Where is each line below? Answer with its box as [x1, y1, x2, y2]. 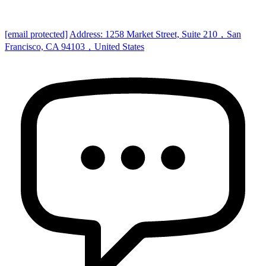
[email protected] [5, 28, 68, 39]
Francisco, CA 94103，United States [5, 41, 144, 52]
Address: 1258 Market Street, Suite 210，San [69, 28, 241, 39]
